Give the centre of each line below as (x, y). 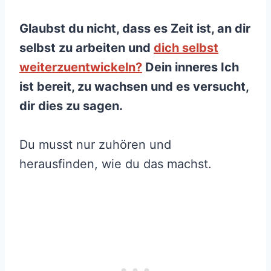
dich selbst (186, 48)
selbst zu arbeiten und (87, 48)
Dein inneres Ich (191, 67)
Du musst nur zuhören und (95, 145)
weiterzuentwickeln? (81, 67)
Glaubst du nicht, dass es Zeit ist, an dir (135, 29)
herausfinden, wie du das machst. (116, 164)
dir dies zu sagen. (71, 106)
